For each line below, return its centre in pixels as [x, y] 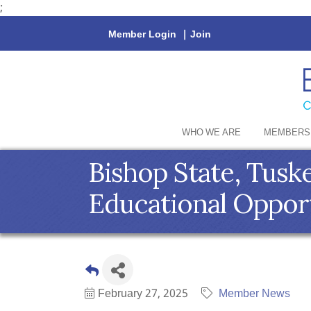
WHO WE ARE [211, 133]
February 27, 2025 [143, 294]
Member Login [142, 35]
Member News [254, 294]
